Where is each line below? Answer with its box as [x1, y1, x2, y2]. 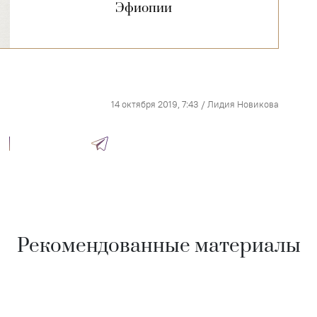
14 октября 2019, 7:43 [111, 98, 200, 110]
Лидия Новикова [207, 98, 279, 110]
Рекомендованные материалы [16, 234, 301, 259]
